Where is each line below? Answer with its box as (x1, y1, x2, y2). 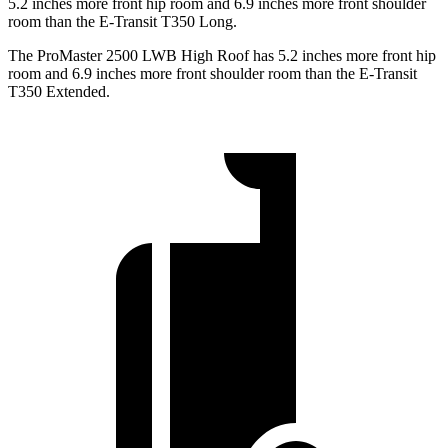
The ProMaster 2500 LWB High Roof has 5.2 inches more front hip (8, 46, 436, 64)
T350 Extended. (8, 82, 110, 100)
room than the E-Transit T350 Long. (8, 12, 237, 30)
